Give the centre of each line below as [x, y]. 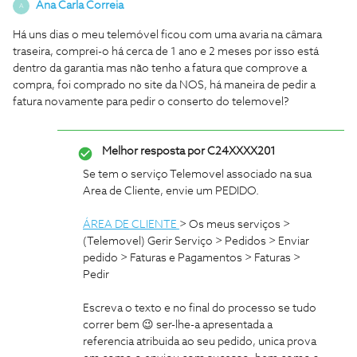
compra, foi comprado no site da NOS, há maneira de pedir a [164, 85]
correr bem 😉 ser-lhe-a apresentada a [178, 325]
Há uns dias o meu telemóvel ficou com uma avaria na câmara [167, 35]
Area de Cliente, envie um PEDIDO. [171, 191]
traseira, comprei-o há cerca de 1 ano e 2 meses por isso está [166, 52]
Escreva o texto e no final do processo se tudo [200, 308]
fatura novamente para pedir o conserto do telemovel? [151, 102]
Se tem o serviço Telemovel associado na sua [197, 175]
